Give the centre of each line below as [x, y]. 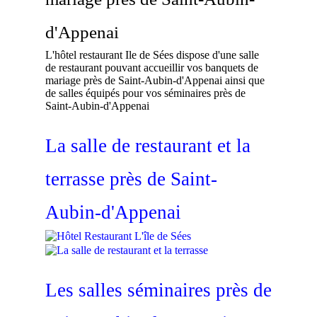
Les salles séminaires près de [158, 290]
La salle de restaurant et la [148, 145]
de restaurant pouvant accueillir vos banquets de [152, 67]
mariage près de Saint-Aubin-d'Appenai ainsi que [155, 80]
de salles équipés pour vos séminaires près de [145, 93]
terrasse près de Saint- [131, 179]
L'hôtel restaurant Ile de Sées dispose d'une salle [152, 54]
